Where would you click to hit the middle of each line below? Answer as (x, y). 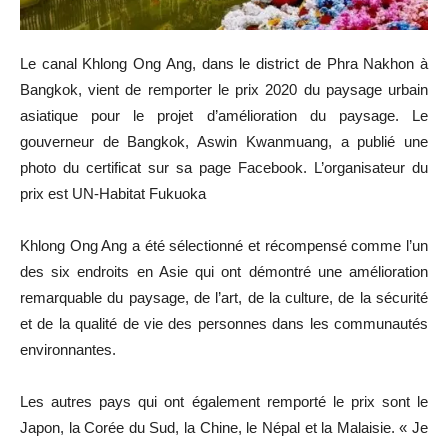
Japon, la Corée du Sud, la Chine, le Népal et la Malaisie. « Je (224, 428)
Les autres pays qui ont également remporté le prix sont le (224, 402)
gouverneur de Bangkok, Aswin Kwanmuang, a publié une (224, 142)
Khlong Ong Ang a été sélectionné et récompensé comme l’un (224, 246)
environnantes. (68, 350)
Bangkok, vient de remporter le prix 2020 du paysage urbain (224, 90)
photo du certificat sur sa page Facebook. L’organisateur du (224, 168)
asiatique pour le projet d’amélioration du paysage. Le (224, 116)
